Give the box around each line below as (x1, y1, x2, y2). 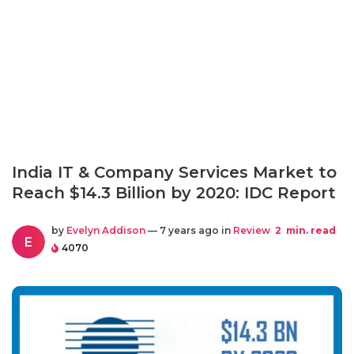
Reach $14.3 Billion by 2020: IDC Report (12, 183, 336, 202)
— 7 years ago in (145, 224, 233, 236)
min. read (284, 224, 336, 236)
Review (233, 224, 270, 236)
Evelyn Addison (66, 224, 145, 236)
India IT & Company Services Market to (12, 163, 337, 182)
